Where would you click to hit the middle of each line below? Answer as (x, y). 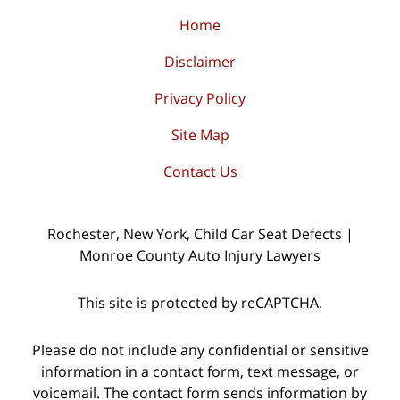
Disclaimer (200, 62)
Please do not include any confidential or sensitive (200, 350)
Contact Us (200, 172)
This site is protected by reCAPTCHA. (200, 302)
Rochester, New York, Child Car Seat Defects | (200, 234)
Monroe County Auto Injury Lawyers (200, 256)
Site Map (200, 135)
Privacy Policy (200, 99)
